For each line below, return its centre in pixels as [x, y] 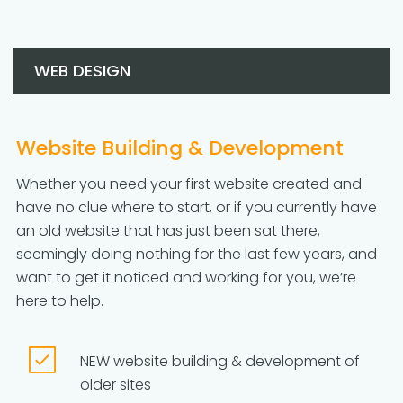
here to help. [60, 301]
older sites [116, 385]
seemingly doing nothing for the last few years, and [197, 254]
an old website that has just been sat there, [168, 231]
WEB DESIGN [82, 71]
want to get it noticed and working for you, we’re [186, 278]
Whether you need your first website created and [189, 184]
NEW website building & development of [220, 361]
